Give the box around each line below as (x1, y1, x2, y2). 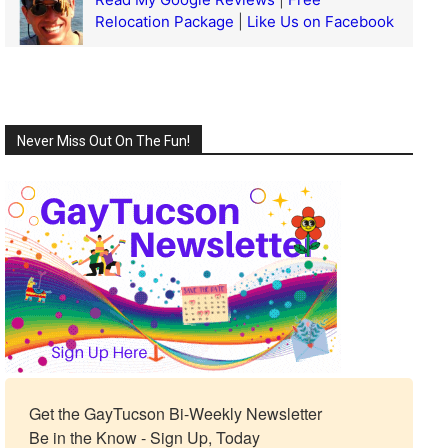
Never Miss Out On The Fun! (17, 133, 190, 150)
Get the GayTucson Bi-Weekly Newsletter (29, 402, 322, 426)
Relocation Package (95, 12, 234, 32)
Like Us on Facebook (247, 12, 394, 32)
